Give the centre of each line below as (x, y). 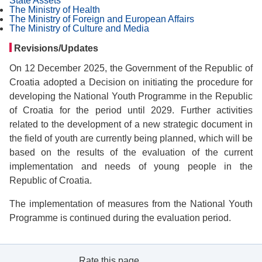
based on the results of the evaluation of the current (131, 152)
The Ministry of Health (55, 10)
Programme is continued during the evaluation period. (120, 218)
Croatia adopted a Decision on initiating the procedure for (131, 82)
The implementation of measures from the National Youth (131, 204)
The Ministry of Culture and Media (79, 28)
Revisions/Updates (56, 48)
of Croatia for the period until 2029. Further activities (131, 110)
